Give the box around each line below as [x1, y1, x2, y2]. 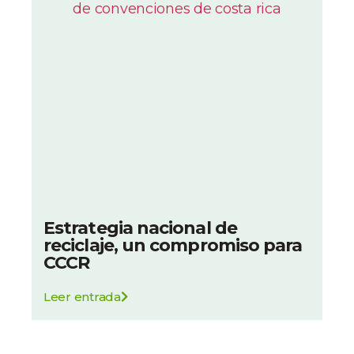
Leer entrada [43, 289, 121, 305]
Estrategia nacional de [43, 217, 237, 239]
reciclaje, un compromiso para [43, 235, 303, 257]
